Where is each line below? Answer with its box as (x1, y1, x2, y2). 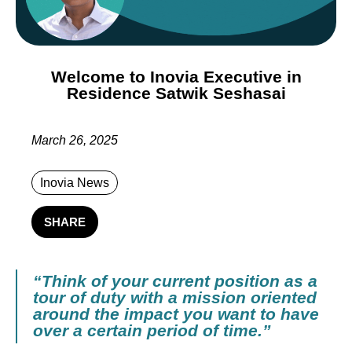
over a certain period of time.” (33, 321, 271, 340)
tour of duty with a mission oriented (33, 288, 317, 307)
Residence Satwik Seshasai (66, 83, 286, 103)
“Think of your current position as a (33, 271, 317, 291)
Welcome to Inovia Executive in (50, 67, 302, 86)
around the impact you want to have (33, 304, 319, 324)
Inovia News (40, 175, 109, 189)
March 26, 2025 (31, 133, 118, 147)
